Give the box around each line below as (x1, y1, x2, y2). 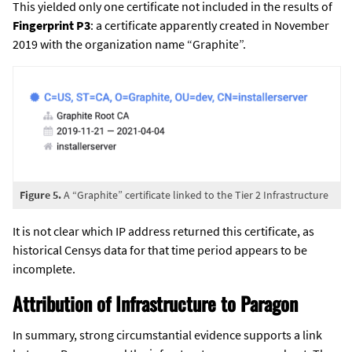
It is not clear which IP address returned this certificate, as (13, 222, 314, 239)
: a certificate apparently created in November (90, 17, 329, 34)
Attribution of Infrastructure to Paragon (13, 288, 299, 317)
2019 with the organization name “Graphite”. (13, 36, 246, 53)
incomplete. (13, 260, 75, 277)
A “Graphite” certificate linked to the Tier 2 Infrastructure (61, 187, 328, 202)
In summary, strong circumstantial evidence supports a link (13, 326, 322, 343)
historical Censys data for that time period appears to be (13, 241, 307, 258)
